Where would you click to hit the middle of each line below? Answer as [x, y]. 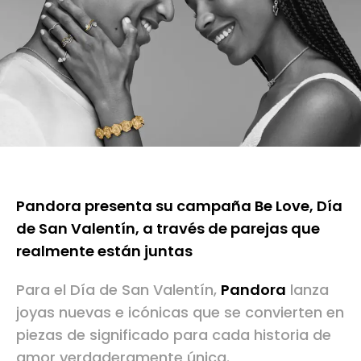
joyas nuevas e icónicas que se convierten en [180, 312]
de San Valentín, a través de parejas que [168, 228]
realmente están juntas [104, 251]
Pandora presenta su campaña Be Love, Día [179, 205]
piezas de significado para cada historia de [174, 334]
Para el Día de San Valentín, [118, 289]
